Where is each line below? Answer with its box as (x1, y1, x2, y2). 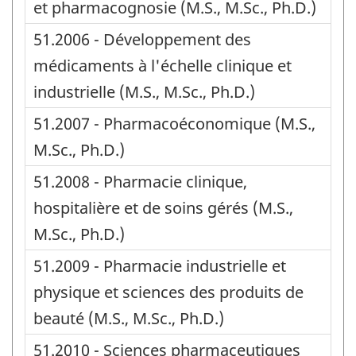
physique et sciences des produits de (33, 281, 304, 303)
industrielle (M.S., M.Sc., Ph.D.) (33, 80, 255, 103)
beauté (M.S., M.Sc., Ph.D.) (33, 307, 224, 329)
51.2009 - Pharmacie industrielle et (33, 254, 286, 277)
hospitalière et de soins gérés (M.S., (33, 196, 293, 219)
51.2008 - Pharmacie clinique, (33, 170, 247, 192)
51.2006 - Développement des (33, 28, 251, 50)
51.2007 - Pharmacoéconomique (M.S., (33, 112, 315, 134)
